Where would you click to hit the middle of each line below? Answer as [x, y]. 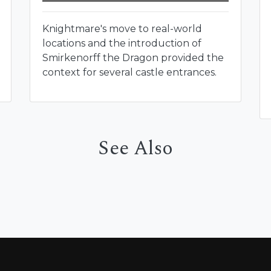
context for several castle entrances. [129, 73]
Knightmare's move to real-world [122, 29]
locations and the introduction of [122, 44]
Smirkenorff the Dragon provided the [133, 58]
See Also [135, 149]
